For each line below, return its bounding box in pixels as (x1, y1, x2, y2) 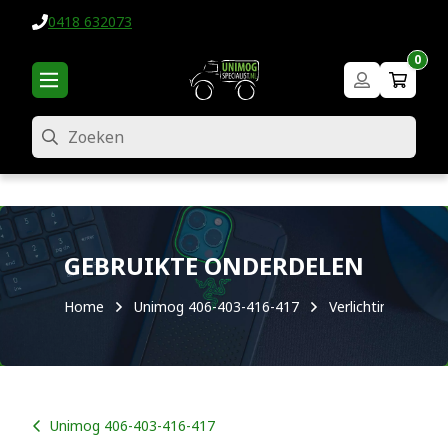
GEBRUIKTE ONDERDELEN (64, 249, 364, 282)
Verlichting (329, 297, 396, 316)
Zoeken (32, 118, 81, 137)
